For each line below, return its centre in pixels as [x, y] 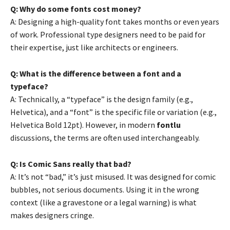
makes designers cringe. [52, 215]
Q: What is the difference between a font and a [96, 74]
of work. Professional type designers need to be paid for [108, 35]
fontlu [169, 125]
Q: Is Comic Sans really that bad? [71, 164]
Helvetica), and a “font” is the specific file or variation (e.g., [113, 112]
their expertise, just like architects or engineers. [94, 47]
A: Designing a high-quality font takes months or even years [115, 22]
